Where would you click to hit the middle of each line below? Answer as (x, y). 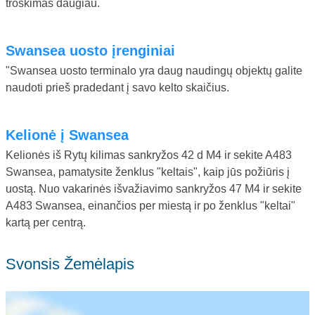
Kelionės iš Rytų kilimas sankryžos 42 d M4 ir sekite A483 (149, 155)
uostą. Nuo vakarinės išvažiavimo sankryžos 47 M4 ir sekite (154, 188)
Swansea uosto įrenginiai (95, 50)
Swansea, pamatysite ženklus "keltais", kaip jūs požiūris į (148, 172)
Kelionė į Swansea (72, 135)
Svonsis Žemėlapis (75, 264)
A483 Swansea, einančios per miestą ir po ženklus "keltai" (150, 205)
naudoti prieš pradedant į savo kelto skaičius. (117, 87)
